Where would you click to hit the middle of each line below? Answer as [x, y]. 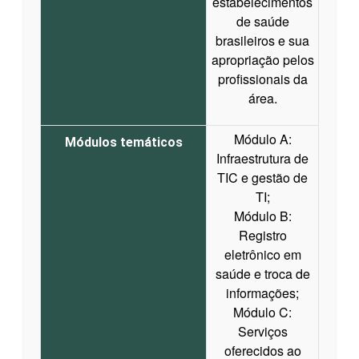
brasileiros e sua [262, 40]
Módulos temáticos [123, 142]
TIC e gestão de [262, 177]
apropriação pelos [262, 59]
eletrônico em [262, 254]
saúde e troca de [262, 273]
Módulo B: [262, 216]
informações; [262, 292]
